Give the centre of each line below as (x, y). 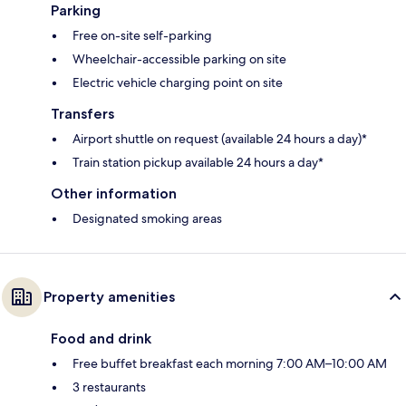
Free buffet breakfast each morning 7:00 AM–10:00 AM (230, 363)
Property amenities (109, 296)
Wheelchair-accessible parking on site (179, 58)
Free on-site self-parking (142, 35)
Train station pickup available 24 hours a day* (198, 162)
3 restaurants (109, 387)
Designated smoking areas (147, 218)
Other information (114, 193)
